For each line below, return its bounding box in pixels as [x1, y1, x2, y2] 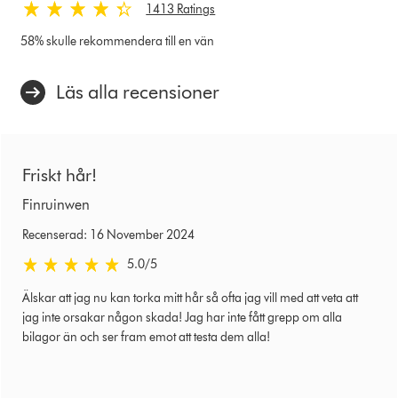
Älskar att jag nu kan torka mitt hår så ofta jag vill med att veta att [22, 290, 358, 306]
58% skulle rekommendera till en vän [20, 33, 215, 49]
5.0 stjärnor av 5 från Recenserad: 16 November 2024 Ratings [21, 255, 348, 271]
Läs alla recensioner [56, 79, 220, 104]
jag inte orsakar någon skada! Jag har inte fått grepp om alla [22, 309, 342, 325]
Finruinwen [22, 195, 90, 213]
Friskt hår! [22, 163, 97, 186]
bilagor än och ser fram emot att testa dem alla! [22, 329, 270, 345]
